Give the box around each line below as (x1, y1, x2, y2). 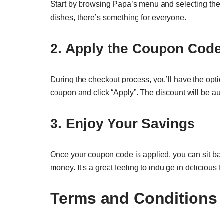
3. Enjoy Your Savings (50, 116, 195, 131)
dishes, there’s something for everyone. (50, 13, 186, 22)
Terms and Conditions (50, 190, 217, 207)
